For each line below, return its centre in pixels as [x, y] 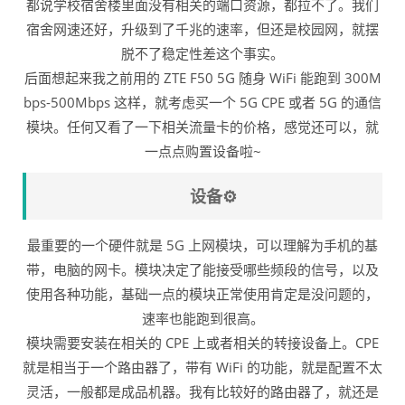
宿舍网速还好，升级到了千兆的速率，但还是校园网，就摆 [202, 29]
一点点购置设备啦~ [202, 151]
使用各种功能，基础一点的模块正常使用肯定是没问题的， [202, 294]
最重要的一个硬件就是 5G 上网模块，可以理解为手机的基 [202, 245]
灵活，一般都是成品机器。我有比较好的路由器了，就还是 [202, 391]
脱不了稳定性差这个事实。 [202, 53]
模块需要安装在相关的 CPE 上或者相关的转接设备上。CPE [202, 343]
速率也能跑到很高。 [202, 318]
